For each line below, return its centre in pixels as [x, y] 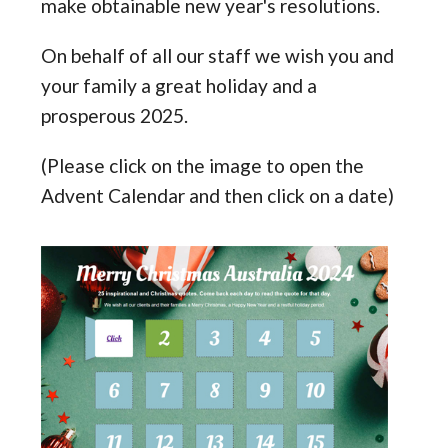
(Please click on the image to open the [203, 165]
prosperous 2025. [115, 115]
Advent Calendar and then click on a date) [218, 195]
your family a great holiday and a [179, 85]
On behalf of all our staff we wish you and [218, 55]
